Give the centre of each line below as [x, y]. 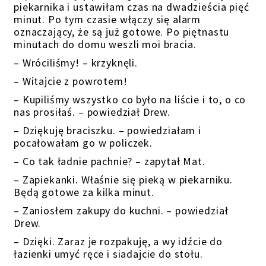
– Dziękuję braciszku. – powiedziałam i [108, 130]
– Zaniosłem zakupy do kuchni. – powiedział [121, 210]
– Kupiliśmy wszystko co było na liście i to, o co [130, 99]
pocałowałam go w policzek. [83, 143]
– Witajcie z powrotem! [71, 81]
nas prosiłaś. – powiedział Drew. [92, 112]
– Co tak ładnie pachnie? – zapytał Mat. [110, 161]
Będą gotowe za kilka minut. [84, 192]
